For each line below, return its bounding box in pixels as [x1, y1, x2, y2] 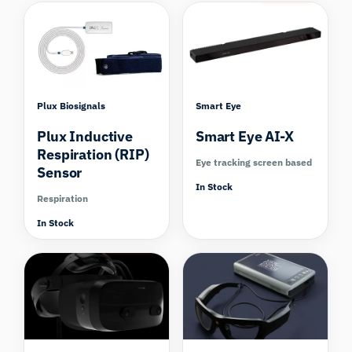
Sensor [37, 163, 82, 181]
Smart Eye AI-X [196, 126, 294, 145]
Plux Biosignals [37, 99, 106, 112]
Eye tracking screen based [196, 156, 312, 168]
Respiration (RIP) [37, 145, 149, 163]
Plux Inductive [37, 126, 133, 145]
